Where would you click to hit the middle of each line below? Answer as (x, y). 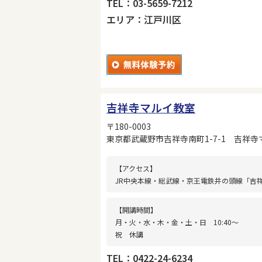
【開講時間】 (137, 209)
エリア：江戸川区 (144, 20)
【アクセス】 (136, 168)
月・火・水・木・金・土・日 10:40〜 (177, 222)
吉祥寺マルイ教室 (151, 108)
